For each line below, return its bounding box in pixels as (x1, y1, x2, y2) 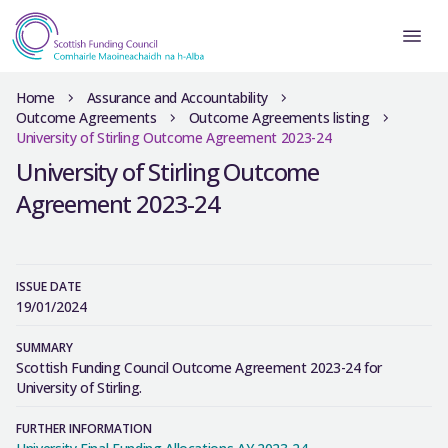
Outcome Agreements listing (188, 108, 370, 127)
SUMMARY (16, 339, 73, 356)
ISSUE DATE (16, 278, 81, 295)
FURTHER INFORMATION (16, 420, 152, 437)
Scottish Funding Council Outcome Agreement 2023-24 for (16, 358, 383, 377)
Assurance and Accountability (86, 88, 268, 107)
